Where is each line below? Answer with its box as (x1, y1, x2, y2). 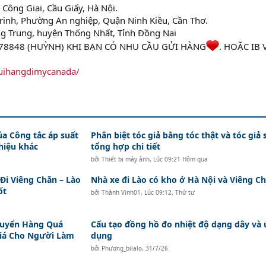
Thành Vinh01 (101, 188, 141, 197)
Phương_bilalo (101, 244, 142, 252)
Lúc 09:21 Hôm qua (153, 155, 208, 163)
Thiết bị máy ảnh (101, 155, 150, 163)
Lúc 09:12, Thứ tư (144, 188, 195, 197)
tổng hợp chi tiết (90, 141, 160, 152)
